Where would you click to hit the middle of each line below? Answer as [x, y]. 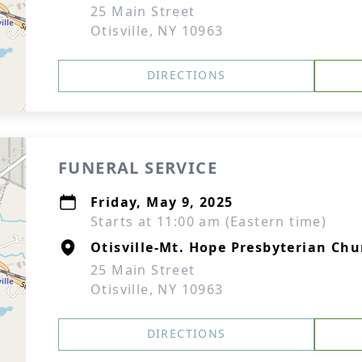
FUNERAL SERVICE [138, 168]
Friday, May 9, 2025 [162, 202]
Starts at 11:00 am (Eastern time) [209, 221]
